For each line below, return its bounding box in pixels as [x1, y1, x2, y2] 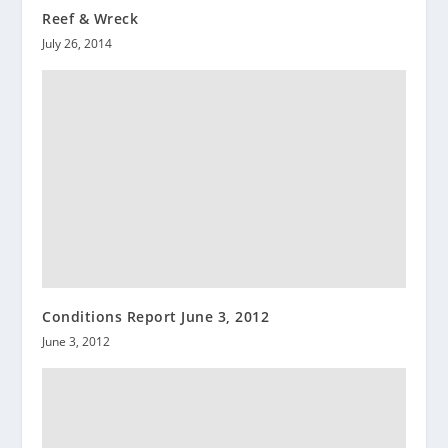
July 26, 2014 [42, 34, 113, 52]
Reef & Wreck [42, 8, 139, 28]
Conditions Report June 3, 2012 [42, 306, 270, 326]
